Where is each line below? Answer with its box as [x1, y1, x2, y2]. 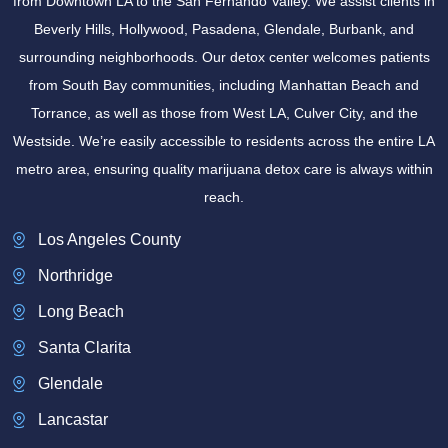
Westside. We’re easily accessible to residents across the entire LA [13, 133, 435, 150]
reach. [204, 189, 244, 206]
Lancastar [37, 410, 108, 428]
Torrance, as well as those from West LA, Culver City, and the [30, 105, 418, 122]
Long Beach [37, 302, 124, 320]
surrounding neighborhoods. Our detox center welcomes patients [18, 49, 430, 66]
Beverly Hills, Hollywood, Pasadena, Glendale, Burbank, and [34, 21, 414, 38]
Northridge [37, 266, 113, 284]
